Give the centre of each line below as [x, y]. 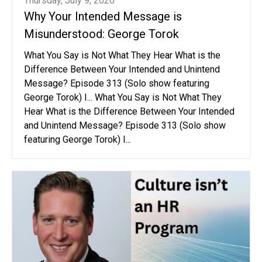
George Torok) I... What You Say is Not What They [123, 97]
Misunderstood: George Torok [101, 34]
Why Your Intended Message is [103, 16]
